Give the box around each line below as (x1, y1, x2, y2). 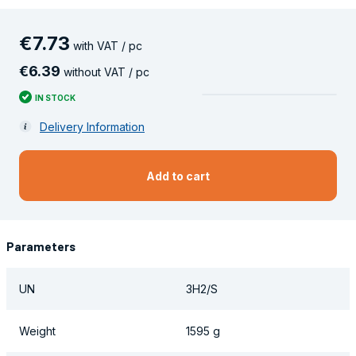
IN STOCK (35, 92, 75, 103)
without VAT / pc (60, 64, 149, 79)
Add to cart (146, 168, 210, 183)
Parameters (6, 239, 75, 254)
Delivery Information (40, 119, 145, 133)
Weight (19, 324, 56, 339)
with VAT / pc (70, 38, 142, 52)
